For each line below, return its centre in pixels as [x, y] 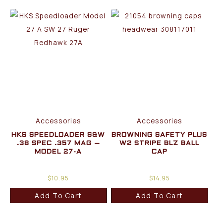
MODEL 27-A [58, 152]
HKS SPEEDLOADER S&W [58, 135]
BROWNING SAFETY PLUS [160, 135]
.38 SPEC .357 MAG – [58, 143]
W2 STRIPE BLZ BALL [160, 143]
